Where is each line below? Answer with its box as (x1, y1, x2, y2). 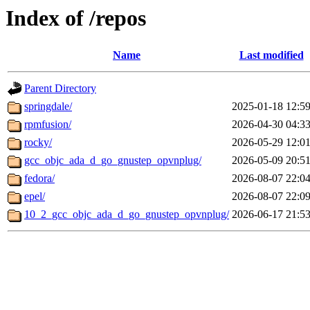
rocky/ (24, 136, 52, 149)
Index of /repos (6, 6, 146, 30)
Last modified (239, 49, 304, 62)
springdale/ (24, 100, 72, 113)
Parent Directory (24, 82, 96, 95)
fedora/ (24, 172, 55, 185)
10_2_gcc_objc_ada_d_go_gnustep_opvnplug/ (24, 208, 229, 221)
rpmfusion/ (24, 118, 71, 131)
